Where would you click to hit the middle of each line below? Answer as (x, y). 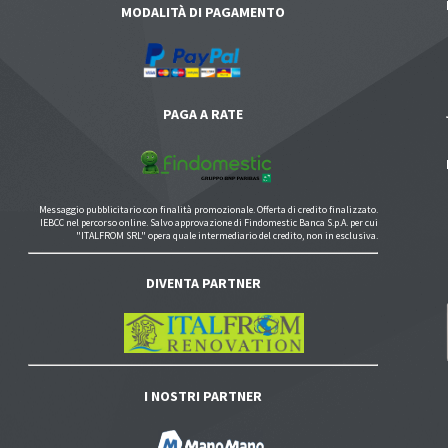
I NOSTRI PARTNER (203, 395)
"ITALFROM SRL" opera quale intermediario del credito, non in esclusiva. (227, 235)
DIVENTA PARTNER (203, 283)
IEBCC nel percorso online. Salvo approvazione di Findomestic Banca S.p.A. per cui (209, 222)
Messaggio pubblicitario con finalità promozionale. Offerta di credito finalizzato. (209, 209)
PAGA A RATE (203, 113)
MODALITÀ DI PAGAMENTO (203, 11)
